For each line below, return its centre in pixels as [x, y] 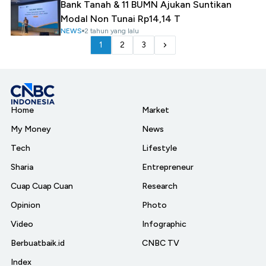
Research [160, 186]
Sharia [22, 167]
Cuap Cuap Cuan [42, 186]
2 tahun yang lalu [112, 31]
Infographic [164, 224]
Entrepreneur [168, 167]
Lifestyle [159, 148]
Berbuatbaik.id [38, 243]
